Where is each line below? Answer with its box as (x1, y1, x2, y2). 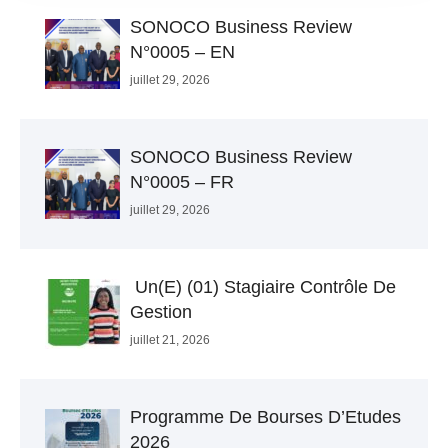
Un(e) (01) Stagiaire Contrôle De (130, 277, 396, 298)
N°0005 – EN (130, 42, 235, 63)
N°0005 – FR (130, 172, 234, 193)
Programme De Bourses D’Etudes (130, 407, 401, 428)
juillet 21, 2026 (130, 333, 210, 348)
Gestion (130, 302, 192, 323)
